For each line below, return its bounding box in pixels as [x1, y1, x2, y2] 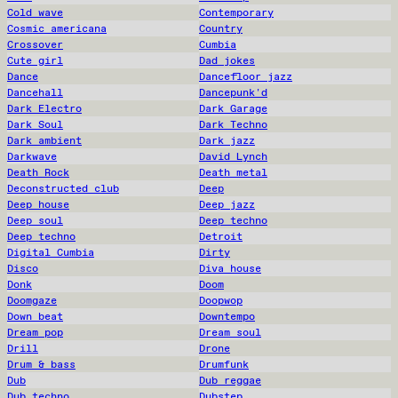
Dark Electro [7, 100, 82, 115]
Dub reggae [199, 372, 261, 387]
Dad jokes [199, 52, 255, 68]
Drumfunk [199, 356, 249, 371]
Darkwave [7, 148, 57, 163]
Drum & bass [7, 356, 76, 371]
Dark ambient [7, 132, 82, 147]
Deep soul [7, 212, 63, 227]
